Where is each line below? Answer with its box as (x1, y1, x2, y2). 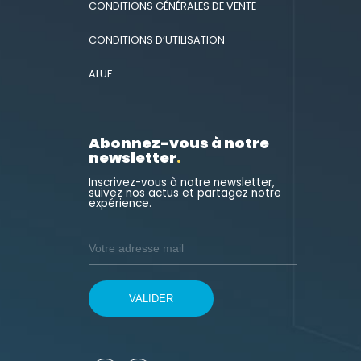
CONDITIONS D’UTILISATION (89, 33, 225, 48)
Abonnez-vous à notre (89, 132, 269, 153)
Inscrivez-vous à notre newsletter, (89, 174, 275, 190)
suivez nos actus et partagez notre (89, 185, 281, 201)
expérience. (89, 195, 151, 211)
